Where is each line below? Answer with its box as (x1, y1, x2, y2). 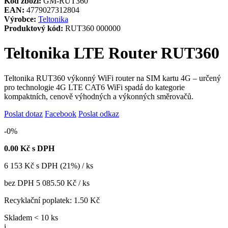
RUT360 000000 (63, 24, 121, 33)
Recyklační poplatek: (4, 195, 74, 205)
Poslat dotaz (4, 109, 43, 118)
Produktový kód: (4, 24, 63, 33)
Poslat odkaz (78, 109, 119, 118)
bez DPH (4, 178, 36, 187)
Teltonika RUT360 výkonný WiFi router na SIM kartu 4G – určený (4, 73, 221, 82)
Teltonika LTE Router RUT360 (4, 44, 219, 63)
